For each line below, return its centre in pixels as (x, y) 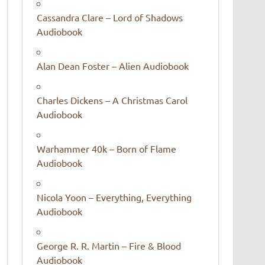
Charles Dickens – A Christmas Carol (112, 100)
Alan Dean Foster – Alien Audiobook (113, 66)
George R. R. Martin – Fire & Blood (109, 246)
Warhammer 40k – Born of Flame (107, 149)
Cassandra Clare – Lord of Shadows (110, 17)
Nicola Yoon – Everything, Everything (114, 197)
